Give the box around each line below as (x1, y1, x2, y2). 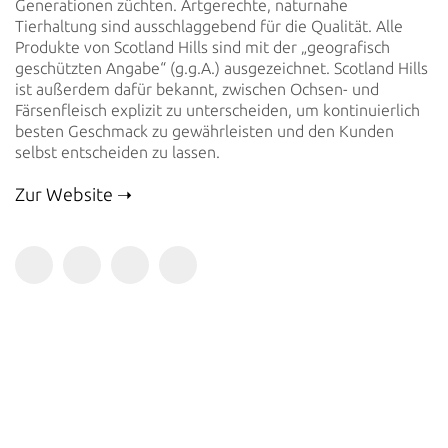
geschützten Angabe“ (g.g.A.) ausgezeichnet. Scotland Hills (15, 58, 428, 77)
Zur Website (15, 184, 113, 204)
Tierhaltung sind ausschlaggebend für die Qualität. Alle (15, 16, 403, 35)
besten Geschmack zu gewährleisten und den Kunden (15, 121, 394, 140)
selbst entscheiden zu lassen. (15, 142, 220, 161)
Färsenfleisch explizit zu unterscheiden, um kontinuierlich (15, 100, 420, 119)
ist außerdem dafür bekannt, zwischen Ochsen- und (15, 79, 379, 98)
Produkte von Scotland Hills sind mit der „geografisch (15, 37, 390, 56)
